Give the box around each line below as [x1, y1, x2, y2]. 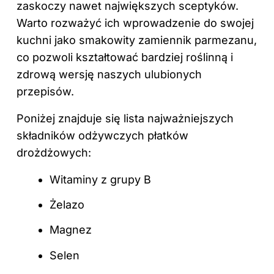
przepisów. [17, 84, 74, 98]
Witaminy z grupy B [50, 172, 151, 186]
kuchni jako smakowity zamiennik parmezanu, [17, 33, 257, 46]
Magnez [50, 223, 92, 237]
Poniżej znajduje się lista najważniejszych [17, 111, 234, 125]
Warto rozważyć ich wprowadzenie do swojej [17, 16, 254, 29]
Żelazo [50, 198, 84, 212]
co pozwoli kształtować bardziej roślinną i [17, 50, 233, 64]
